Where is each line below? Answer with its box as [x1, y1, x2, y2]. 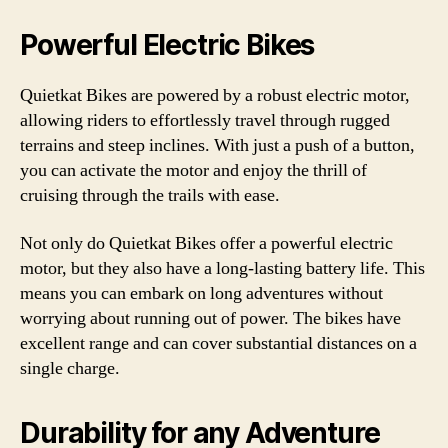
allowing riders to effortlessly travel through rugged [20, 109, 390, 132]
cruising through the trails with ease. [20, 184, 280, 207]
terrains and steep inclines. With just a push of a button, [20, 134, 415, 157]
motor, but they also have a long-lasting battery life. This [20, 256, 425, 280]
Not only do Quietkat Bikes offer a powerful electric [20, 231, 393, 255]
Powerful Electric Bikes [20, 28, 315, 62]
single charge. [20, 356, 120, 380]
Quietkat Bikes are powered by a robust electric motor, [20, 84, 410, 107]
